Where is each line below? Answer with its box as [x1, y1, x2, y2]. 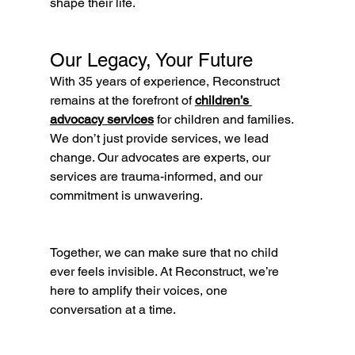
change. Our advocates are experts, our [49, 150, 273, 166]
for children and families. [153, 112, 296, 128]
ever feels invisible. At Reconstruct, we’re [49, 264, 282, 280]
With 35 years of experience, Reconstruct [49, 74, 283, 90]
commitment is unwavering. [49, 188, 203, 204]
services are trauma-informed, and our [49, 169, 265, 185]
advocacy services [49, 112, 154, 128]
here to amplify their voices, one [49, 283, 231, 299]
